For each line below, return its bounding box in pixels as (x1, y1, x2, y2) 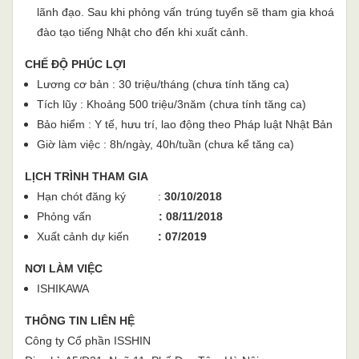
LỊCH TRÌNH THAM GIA (25, 170, 148, 184)
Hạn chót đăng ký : (37, 190, 164, 204)
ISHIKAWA (37, 282, 89, 296)
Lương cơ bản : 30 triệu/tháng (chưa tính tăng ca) (37, 78, 289, 91)
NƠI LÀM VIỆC (25, 262, 103, 276)
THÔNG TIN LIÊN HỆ (25, 314, 135, 328)
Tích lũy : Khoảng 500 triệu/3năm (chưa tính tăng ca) (37, 98, 306, 111)
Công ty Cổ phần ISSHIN (25, 334, 151, 348)
